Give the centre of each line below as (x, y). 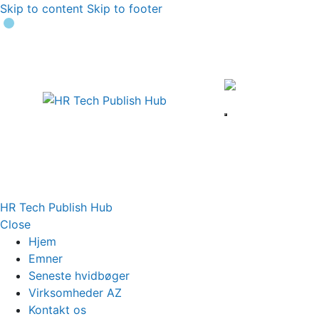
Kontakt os (57, 310)
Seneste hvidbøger (79, 276)
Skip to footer (125, 9)
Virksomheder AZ (75, 293)
